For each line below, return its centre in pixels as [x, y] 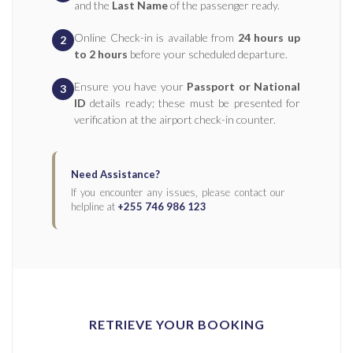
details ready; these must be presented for [193, 103]
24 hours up [269, 37]
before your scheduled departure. [208, 54]
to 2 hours [101, 54]
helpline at [94, 206]
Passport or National [243, 86]
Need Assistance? [115, 174]
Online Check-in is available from [156, 37]
